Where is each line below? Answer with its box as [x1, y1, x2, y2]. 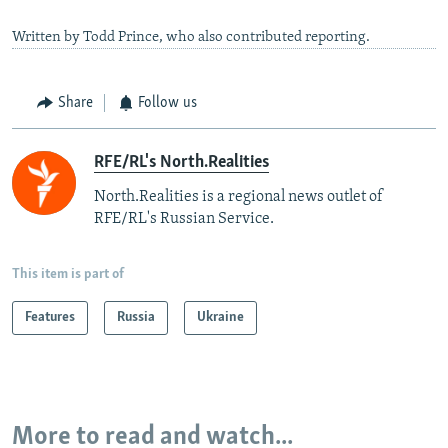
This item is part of [12, 266, 124, 282]
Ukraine [197, 309, 244, 325]
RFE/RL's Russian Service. [94, 210, 274, 227]
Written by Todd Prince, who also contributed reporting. [12, 30, 370, 46]
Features [25, 309, 75, 325]
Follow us [138, 95, 197, 112]
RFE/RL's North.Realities [94, 152, 269, 172]
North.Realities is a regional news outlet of [94, 188, 383, 205]
